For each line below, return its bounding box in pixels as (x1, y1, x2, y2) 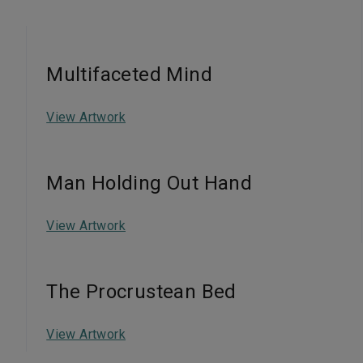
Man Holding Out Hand (46, 172, 253, 194)
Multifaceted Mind (46, 63, 212, 86)
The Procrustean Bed (46, 280, 237, 303)
